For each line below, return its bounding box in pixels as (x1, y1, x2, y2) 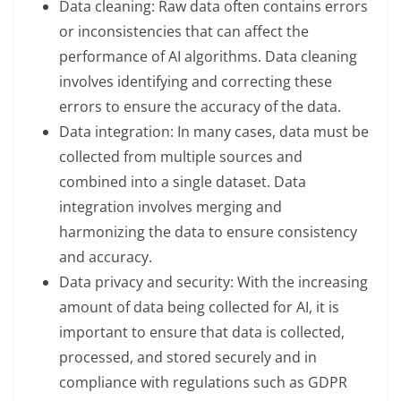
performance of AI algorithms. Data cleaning (59, 46, 357, 66)
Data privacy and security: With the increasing (59, 271, 368, 292)
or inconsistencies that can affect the (59, 21, 309, 41)
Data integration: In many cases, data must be (59, 121, 369, 141)
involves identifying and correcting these (59, 71, 332, 91)
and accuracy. (59, 246, 152, 267)
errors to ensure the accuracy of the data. (59, 96, 341, 116)
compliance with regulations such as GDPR (59, 371, 347, 392)
